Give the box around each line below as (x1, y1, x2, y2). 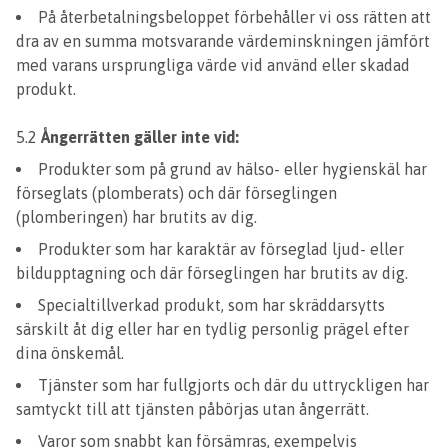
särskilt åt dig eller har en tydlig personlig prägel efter (16, 320, 409, 338)
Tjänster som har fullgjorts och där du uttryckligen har (38, 376, 429, 394)
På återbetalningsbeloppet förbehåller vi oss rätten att (38, 8, 431, 26)
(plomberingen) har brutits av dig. (16, 208, 257, 226)
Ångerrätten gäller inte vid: (41, 128, 239, 146)
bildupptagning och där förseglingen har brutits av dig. (16, 264, 408, 282)
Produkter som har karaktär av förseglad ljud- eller (38, 240, 404, 258)
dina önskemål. (16, 344, 124, 362)
